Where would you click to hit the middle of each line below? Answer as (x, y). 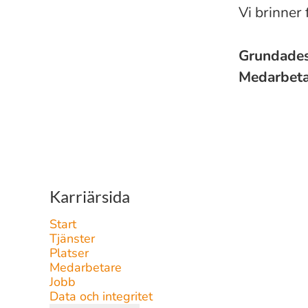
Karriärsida (90, 196)
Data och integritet (101, 296)
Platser (69, 253)
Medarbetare (86, 267)
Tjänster (72, 239)
